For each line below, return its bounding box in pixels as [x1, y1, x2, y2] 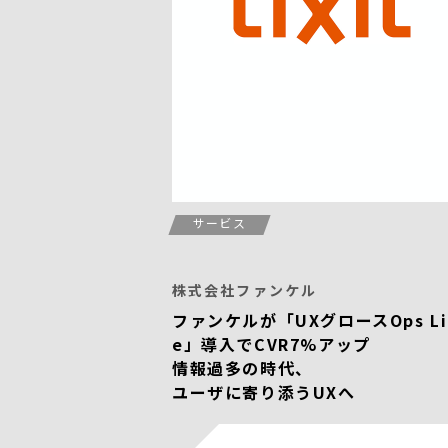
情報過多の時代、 [172, 356, 313, 380]
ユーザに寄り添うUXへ [172, 380, 356, 404]
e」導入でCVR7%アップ [172, 332, 371, 356]
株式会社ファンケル [172, 280, 317, 300]
